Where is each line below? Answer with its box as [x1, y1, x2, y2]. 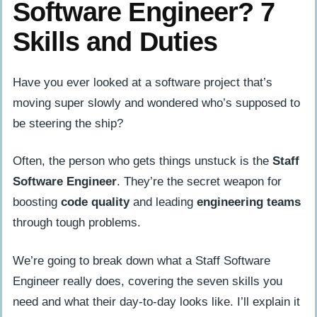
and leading [129, 195, 197, 209]
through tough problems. [13, 216, 141, 230]
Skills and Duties [13, 26, 217, 57]
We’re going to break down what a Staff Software [13, 253, 270, 267]
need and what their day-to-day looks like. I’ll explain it [13, 294, 300, 309]
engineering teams [197, 195, 301, 209]
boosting [13, 195, 61, 209]
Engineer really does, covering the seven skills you [13, 274, 282, 288]
